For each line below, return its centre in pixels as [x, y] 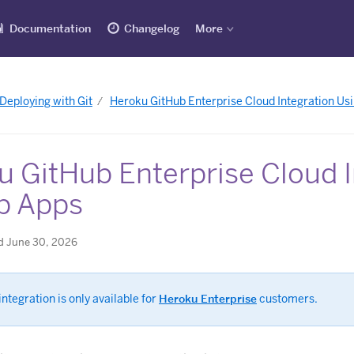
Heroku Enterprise [208, 299]
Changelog [152, 28]
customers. [287, 299]
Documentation [50, 28]
